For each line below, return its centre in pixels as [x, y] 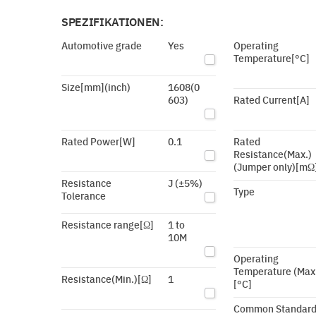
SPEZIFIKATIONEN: [113, 22]
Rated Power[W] [98, 141]
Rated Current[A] [271, 99]
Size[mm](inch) [96, 87]
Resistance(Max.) [272, 154]
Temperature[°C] [271, 58]
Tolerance [84, 195]
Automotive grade [102, 45]
